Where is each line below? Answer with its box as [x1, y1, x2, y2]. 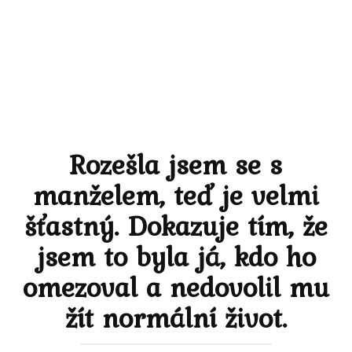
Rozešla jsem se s [70, 143, 282, 185]
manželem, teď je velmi [33, 174, 319, 216]
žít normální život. [64, 296, 288, 339]
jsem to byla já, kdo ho [36, 235, 316, 277]
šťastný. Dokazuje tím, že [24, 204, 328, 247]
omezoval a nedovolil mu [23, 266, 329, 308]
